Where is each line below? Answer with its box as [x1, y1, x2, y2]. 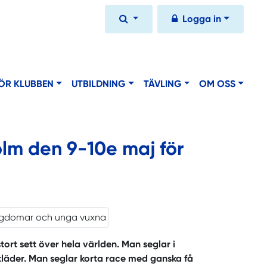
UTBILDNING [71, 78, 126, 90]
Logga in [182, 13, 222, 24]
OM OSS [199, 78, 236, 90]
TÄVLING [143, 78, 182, 90]
